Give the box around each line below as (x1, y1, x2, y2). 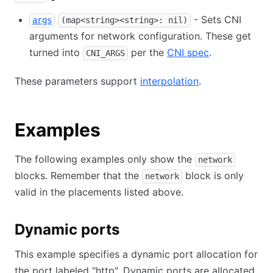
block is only (182, 169, 244, 182)
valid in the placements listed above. (15, 186, 183, 198)
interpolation (140, 75, 199, 87)
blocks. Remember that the (15, 169, 142, 182)
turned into (29, 46, 83, 58)
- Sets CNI (191, 13, 241, 26)
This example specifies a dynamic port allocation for (15, 248, 258, 260)
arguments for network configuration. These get (29, 30, 251, 42)
